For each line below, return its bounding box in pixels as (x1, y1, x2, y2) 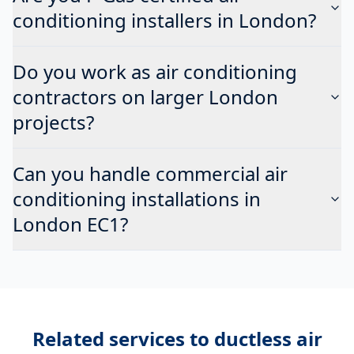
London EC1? (13, 210, 128, 237)
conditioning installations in (13, 185, 261, 212)
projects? (13, 108, 94, 135)
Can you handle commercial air (13, 160, 288, 186)
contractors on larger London (13, 83, 278, 110)
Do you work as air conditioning (13, 58, 297, 85)
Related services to (32, 325, 214, 352)
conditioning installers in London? (13, 6, 316, 33)
